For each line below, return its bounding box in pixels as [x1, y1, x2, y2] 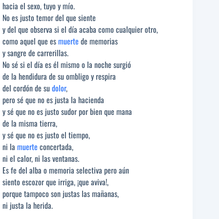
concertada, [38, 140, 73, 153]
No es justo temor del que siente [2, 11, 96, 23]
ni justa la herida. [2, 199, 53, 211]
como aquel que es [2, 35, 58, 47]
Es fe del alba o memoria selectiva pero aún [2, 164, 129, 176]
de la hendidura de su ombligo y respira [2, 70, 116, 82]
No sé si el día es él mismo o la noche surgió [2, 58, 131, 70]
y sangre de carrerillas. [2, 46, 68, 59]
